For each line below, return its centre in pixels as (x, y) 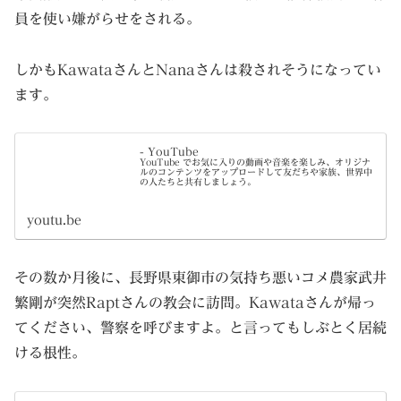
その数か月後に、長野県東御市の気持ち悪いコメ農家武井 (200, 278)
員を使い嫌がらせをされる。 (107, 18)
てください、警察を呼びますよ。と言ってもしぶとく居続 (200, 328)
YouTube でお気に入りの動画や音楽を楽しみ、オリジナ (256, 162)
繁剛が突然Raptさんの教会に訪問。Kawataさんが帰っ (195, 303)
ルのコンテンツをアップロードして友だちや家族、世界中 (256, 171)
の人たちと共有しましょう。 (198, 181)
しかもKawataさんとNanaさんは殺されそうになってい (198, 69)
